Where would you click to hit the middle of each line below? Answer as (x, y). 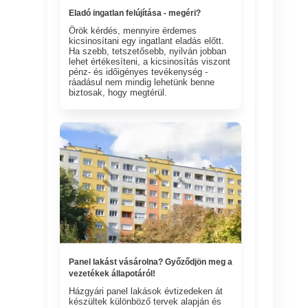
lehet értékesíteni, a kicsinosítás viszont (150, 61)
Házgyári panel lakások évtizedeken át (146, 291)
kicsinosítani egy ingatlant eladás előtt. (147, 41)
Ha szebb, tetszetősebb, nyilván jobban (148, 51)
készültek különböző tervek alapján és (145, 301)
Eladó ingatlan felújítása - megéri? (135, 13)
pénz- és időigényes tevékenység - (139, 71)
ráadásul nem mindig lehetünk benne (142, 82)
